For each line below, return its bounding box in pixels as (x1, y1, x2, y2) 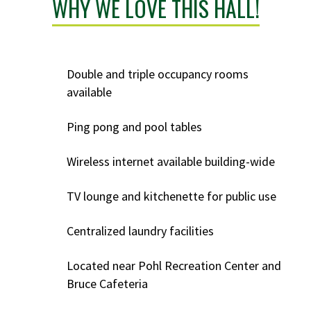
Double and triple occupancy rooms (67, 66, 249, 83)
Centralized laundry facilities (67, 223, 214, 239)
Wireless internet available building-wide (67, 153, 275, 170)
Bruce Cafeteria (67, 276, 148, 292)
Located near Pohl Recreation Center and (67, 258, 281, 274)
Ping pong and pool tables (67, 119, 202, 135)
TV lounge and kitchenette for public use (67, 188, 276, 205)
